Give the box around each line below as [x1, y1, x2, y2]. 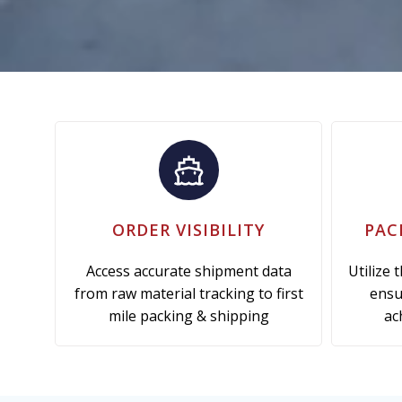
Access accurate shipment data [85, 260, 292, 281]
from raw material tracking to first [74, 283, 303, 303]
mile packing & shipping [108, 305, 269, 326]
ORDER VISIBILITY [112, 218, 265, 240]
